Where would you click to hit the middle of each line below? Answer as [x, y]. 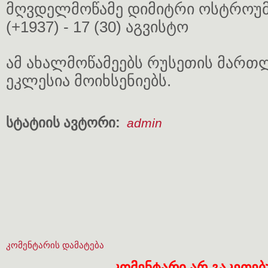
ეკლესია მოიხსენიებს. [89, 81]
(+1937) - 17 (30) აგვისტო [97, 27]
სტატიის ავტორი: [65, 123]
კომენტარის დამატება [55, 245]
